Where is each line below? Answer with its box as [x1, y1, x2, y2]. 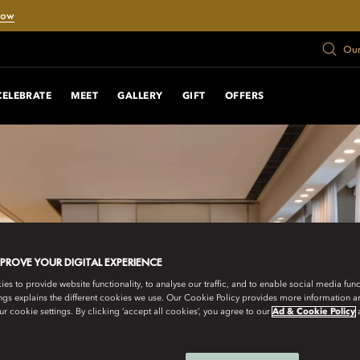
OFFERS [224, 91, 264, 101]
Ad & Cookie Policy [272, 307, 355, 317]
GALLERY [117, 91, 163, 101]
